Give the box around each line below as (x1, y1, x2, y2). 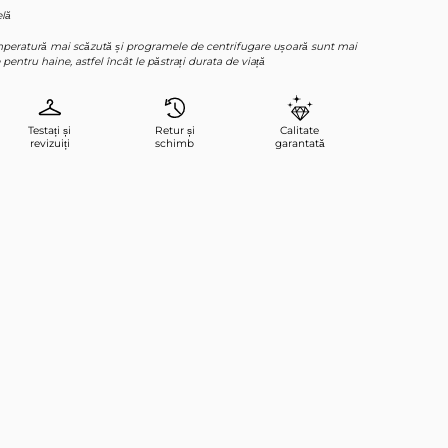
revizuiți (29, 137, 70, 151)
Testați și (28, 124, 71, 138)
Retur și (154, 124, 195, 138)
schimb (155, 137, 194, 151)
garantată (274, 137, 325, 151)
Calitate (280, 124, 319, 138)
